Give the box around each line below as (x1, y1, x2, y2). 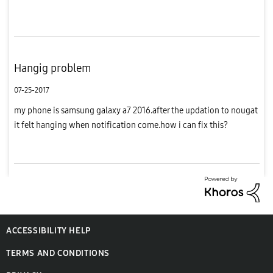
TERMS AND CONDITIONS (6, 248, 110, 259)
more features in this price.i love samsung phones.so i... (13, 4, 218, 15)
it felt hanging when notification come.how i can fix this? (13, 119, 228, 130)
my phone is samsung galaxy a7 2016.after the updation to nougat (13, 105, 258, 116)
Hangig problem (13, 61, 91, 75)
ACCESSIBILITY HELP (6, 225, 91, 236)
